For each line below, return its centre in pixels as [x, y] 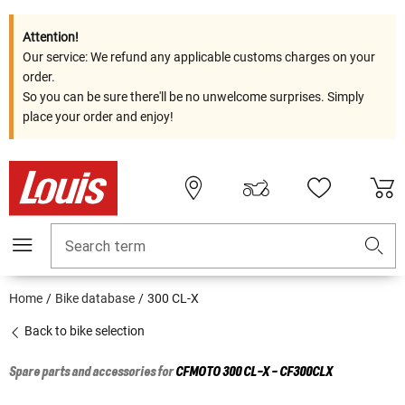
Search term [105, 247]
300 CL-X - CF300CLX [278, 373]
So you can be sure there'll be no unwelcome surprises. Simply [193, 97]
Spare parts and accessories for [92, 373]
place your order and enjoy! [98, 117]
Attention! [51, 37]
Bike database [95, 299]
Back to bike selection [83, 331]
